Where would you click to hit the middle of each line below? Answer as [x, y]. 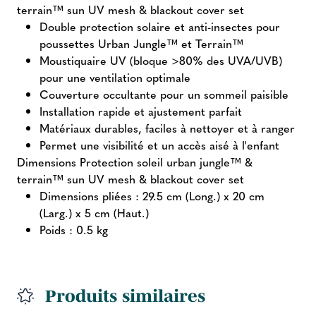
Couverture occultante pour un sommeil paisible [164, 94]
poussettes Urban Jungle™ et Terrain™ [141, 43]
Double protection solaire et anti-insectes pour [160, 26]
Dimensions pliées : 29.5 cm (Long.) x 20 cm [152, 195]
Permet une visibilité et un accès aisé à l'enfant [159, 145]
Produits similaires [125, 296]
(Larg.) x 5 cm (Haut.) [94, 212]
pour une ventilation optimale [115, 77]
